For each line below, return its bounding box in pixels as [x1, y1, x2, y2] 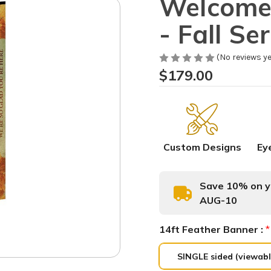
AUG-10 [199, 194, 237, 207]
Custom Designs [163, 141, 241, 154]
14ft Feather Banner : [158, 223, 266, 236]
